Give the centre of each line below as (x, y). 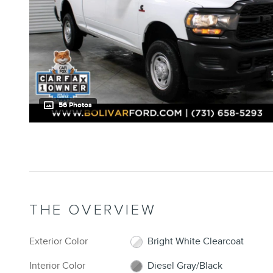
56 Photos (75, 105)
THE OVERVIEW (93, 210)
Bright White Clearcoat (196, 242)
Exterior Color (58, 242)
